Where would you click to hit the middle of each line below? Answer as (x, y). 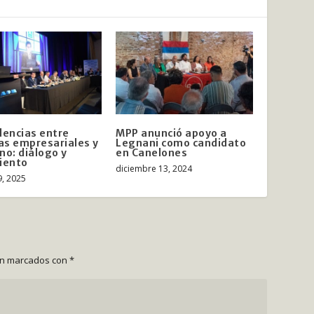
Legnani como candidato (181, 143)
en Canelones (151, 152)
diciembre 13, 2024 (154, 168)
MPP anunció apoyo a (171, 133)
